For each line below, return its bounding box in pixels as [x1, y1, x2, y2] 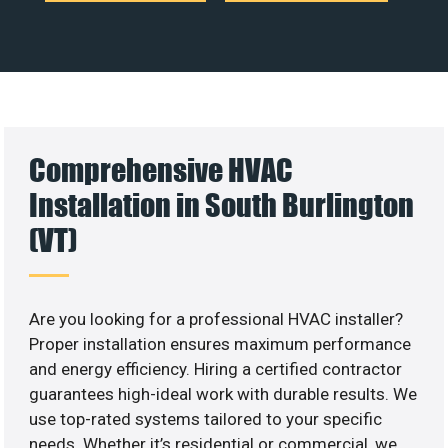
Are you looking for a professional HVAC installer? [29, 308, 404, 329]
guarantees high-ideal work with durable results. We [29, 383, 418, 404]
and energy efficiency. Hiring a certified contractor [29, 358, 403, 379]
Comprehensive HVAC [29, 150, 294, 188]
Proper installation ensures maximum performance [29, 333, 412, 354]
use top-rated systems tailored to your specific [29, 408, 383, 429]
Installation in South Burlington [29, 185, 415, 223]
